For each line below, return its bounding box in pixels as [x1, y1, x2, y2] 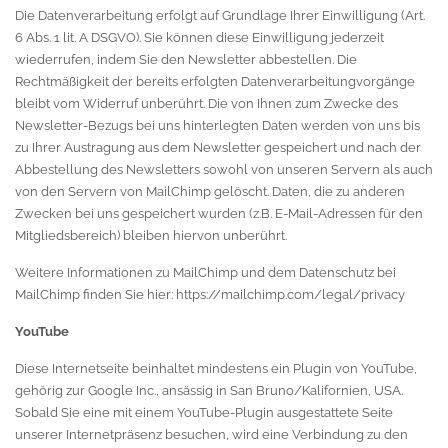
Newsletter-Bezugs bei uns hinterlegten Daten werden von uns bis [15, 118, 420, 133]
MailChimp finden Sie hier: [15, 287, 176, 302]
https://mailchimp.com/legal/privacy [176, 287, 405, 302]
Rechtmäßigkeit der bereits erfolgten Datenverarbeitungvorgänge [15, 74, 415, 89]
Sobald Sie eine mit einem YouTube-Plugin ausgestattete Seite [15, 405, 393, 420]
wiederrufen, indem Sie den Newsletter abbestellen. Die [15, 52, 357, 67]
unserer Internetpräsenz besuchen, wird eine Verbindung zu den [15, 427, 408, 442]
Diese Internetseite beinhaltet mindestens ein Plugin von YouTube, [15, 361, 417, 376]
